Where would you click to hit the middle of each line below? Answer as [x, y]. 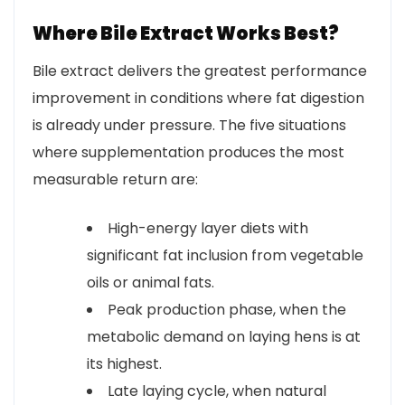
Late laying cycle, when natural [217, 391]
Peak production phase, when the [227, 310]
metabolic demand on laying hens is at [224, 337]
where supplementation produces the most [188, 152]
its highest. [124, 364]
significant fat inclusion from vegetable [225, 255]
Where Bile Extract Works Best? [186, 33]
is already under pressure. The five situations [189, 125]
